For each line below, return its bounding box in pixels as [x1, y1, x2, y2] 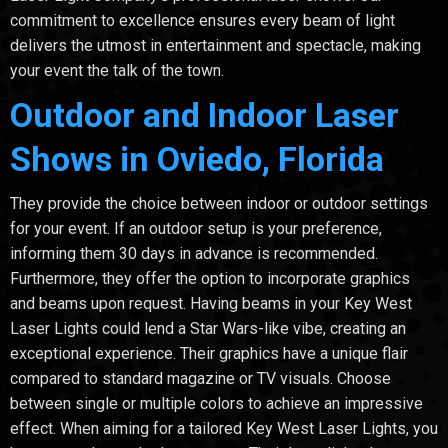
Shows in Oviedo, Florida [10, 138, 384, 179]
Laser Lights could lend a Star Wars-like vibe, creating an [10, 318, 406, 338]
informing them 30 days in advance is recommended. [10, 243, 378, 263]
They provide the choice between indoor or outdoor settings [10, 193, 428, 213]
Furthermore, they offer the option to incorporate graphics [10, 268, 410, 288]
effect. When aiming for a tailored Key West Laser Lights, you [10, 418, 438, 438]
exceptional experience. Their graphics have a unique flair [10, 343, 408, 363]
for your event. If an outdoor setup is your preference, [10, 218, 382, 238]
